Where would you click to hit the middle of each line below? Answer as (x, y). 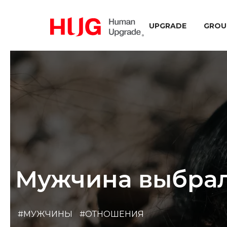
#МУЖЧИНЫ (45, 214)
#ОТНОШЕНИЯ (112, 214)
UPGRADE (168, 26)
